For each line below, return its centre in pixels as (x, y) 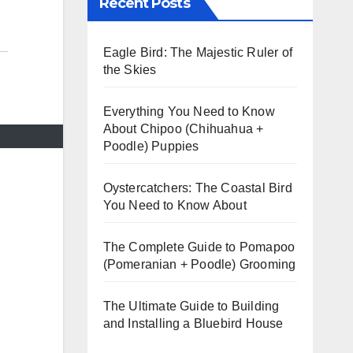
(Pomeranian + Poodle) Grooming (199, 264)
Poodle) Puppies (151, 146)
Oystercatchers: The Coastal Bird (197, 188)
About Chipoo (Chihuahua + (183, 128)
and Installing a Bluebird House (193, 323)
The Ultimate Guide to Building (191, 306)
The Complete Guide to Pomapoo (199, 247)
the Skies (130, 69)
